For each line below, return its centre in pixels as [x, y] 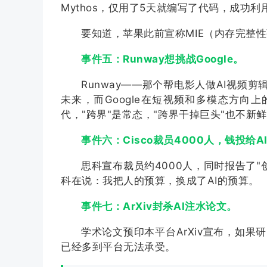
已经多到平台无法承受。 [118, 247]
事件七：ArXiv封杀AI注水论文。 [159, 206]
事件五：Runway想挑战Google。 [162, 59]
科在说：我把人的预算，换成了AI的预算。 [160, 181]
